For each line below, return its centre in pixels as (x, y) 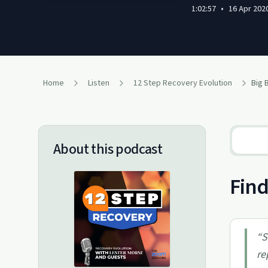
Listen (99, 83)
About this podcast (108, 149)
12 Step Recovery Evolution (183, 83)
